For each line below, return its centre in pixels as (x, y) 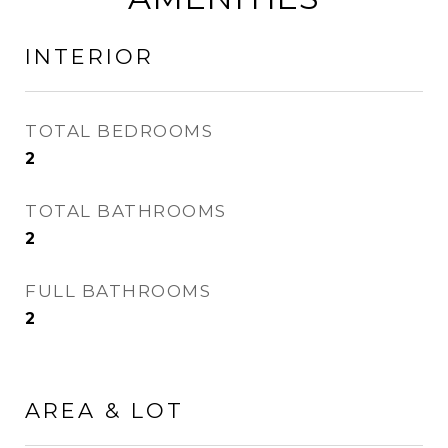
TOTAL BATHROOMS (126, 211)
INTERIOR (89, 56)
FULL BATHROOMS (118, 291)
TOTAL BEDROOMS (119, 131)
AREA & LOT (104, 410)
